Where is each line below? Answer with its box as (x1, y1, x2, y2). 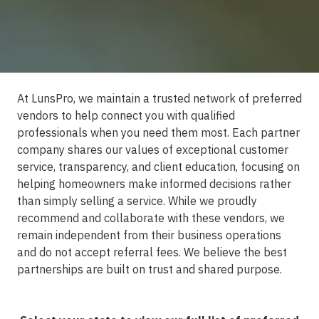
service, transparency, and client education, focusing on (17, 159, 300, 174)
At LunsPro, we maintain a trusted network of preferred (17, 90, 302, 105)
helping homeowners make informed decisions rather (17, 176, 291, 191)
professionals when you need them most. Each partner (17, 125, 300, 140)
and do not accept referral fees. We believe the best (17, 244, 287, 259)
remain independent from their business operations (17, 227, 281, 242)
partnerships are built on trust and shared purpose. (17, 261, 282, 276)
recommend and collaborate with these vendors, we (17, 210, 285, 225)
